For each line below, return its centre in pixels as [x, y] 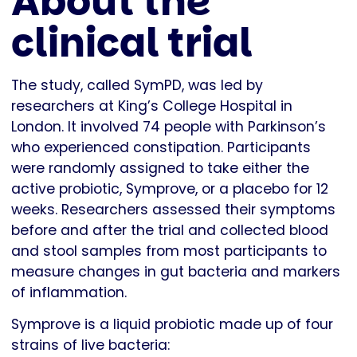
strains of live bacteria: [90, 345]
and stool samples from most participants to [169, 251]
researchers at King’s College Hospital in [152, 106]
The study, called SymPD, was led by [137, 85]
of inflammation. [69, 292]
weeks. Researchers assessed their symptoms [173, 209]
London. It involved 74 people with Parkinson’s [169, 126]
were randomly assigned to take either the [160, 168]
